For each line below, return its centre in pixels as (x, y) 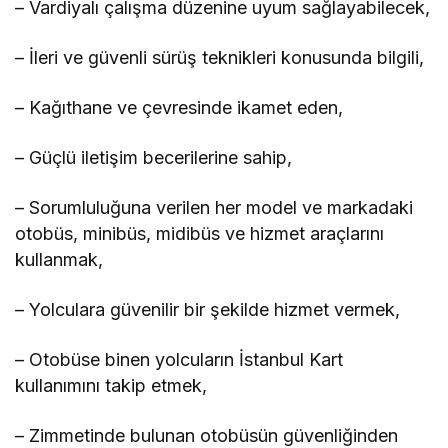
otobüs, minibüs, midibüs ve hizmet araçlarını (200, 234)
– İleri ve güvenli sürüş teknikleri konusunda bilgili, (220, 58)
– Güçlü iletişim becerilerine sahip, (154, 158)
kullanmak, (59, 260)
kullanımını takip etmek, (111, 386)
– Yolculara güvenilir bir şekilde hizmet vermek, (208, 310)
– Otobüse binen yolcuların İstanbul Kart (179, 360)
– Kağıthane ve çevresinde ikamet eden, (179, 108)
